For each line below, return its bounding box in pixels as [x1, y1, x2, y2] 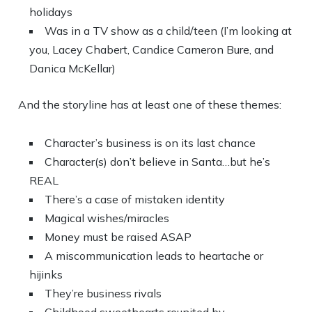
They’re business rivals [45, 286, 162, 300]
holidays [29, 5, 73, 19]
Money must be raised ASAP [45, 230, 192, 244]
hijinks [29, 267, 63, 281]
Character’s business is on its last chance [45, 136, 256, 150]
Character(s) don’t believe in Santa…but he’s [45, 155, 271, 169]
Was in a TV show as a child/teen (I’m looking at [45, 24, 292, 38]
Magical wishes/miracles [45, 211, 170, 225]
